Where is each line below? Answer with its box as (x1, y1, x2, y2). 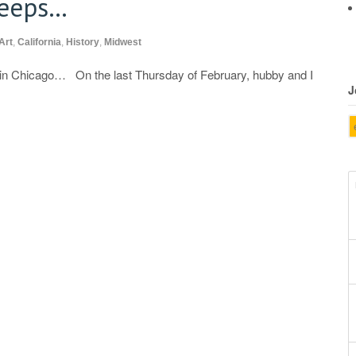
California (17, 36, 61, 48)
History (66, 36, 99, 48)
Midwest (104, 36, 141, 48)
